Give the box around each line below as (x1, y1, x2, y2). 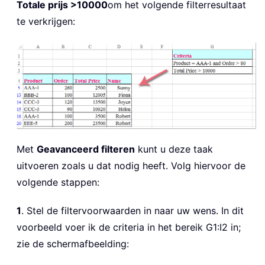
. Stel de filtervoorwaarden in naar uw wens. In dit (21, 205, 244, 217)
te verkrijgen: (17, 15, 75, 28)
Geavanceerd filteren (37, 143, 135, 156)
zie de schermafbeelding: (17, 238, 129, 250)
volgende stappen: (17, 176, 99, 189)
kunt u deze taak (135, 143, 213, 156)
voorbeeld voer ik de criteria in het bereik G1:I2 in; (17, 221, 241, 234)
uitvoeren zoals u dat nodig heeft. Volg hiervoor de (17, 160, 245, 172)
